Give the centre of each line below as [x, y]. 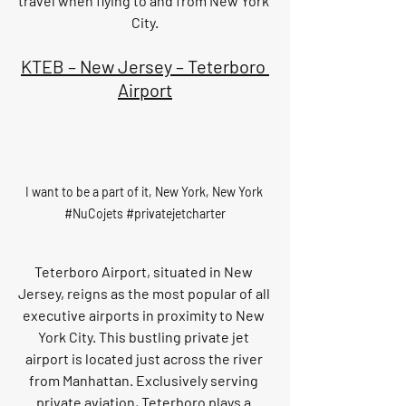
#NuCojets [94, 214]
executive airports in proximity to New [145, 315]
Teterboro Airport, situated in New [145, 272]
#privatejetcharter [176, 214]
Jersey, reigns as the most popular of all [145, 294]
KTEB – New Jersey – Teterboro [145, 66]
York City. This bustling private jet [145, 337]
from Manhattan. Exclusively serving [145, 381]
